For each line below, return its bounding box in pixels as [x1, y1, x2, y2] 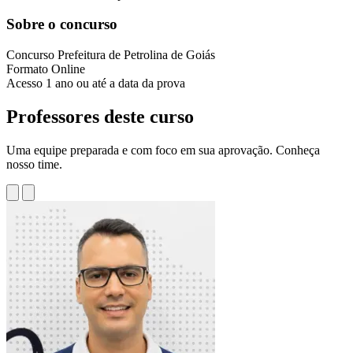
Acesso [6, 76, 46, 91]
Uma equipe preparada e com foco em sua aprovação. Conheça [6, 143, 320, 157]
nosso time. [6, 158, 62, 171]
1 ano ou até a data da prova [46, 76, 185, 91]
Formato [6, 62, 51, 76]
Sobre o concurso [6, 16, 117, 33]
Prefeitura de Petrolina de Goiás [58, 48, 215, 62]
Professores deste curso [6, 106, 194, 128]
